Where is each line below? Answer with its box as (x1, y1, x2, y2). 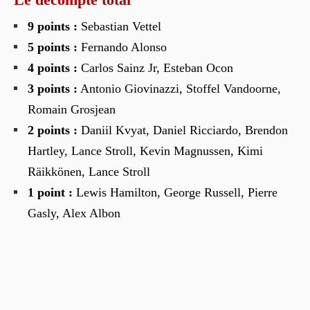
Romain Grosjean (28, 102, 116, 116)
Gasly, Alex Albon (28, 206, 120, 220)
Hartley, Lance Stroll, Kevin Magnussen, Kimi (28, 143, 263, 158)
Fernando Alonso (77, 39, 167, 54)
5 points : (28, 39, 77, 54)
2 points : (28, 122, 77, 137)
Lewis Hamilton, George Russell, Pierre (73, 185, 277, 199)
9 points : (28, 19, 77, 33)
